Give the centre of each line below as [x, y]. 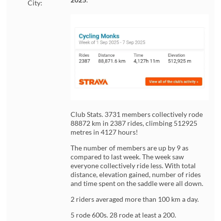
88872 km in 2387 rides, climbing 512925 [134, 123]
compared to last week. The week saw [128, 157]
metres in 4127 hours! [105, 132]
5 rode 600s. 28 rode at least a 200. [124, 215]
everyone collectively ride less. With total [133, 166]
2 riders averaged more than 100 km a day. [135, 199]
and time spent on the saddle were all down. [137, 184]
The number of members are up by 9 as [130, 148]
